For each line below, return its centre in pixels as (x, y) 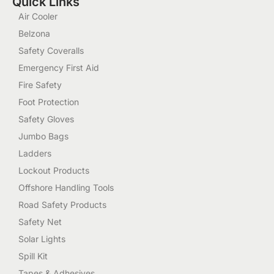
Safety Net (40, 221)
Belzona (34, 33)
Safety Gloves (46, 119)
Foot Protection (49, 102)
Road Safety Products (62, 204)
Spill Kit (33, 256)
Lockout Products (54, 170)
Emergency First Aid (59, 67)
